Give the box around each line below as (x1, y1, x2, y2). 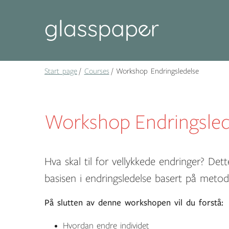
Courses (84, 66, 109, 75)
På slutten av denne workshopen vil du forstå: (44, 198, 223, 208)
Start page (44, 66, 77, 75)
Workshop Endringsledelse (113, 66, 199, 75)
